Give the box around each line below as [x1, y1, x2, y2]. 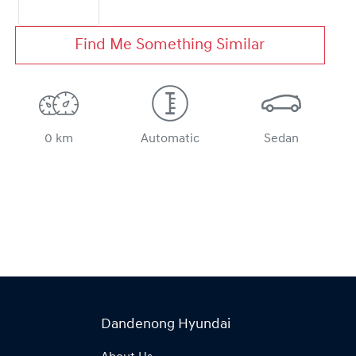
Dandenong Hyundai [101, 318, 230, 332]
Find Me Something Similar [75, 37, 265, 54]
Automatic [140, 133, 199, 146]
